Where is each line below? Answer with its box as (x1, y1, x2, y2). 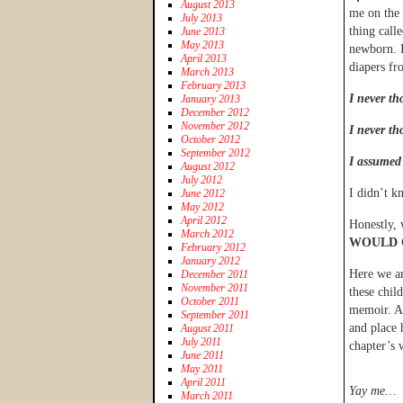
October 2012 (181, 132, 240, 146)
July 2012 (181, 173, 222, 186)
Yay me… (349, 384, 396, 398)
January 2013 (181, 92, 240, 105)
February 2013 (181, 78, 246, 92)
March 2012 (181, 227, 234, 240)
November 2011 (181, 281, 248, 294)
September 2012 (181, 146, 250, 159)
